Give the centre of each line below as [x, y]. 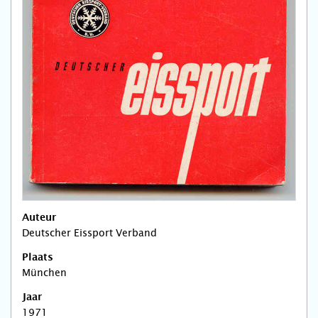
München [44, 273]
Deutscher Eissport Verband [89, 233]
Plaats [38, 258]
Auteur [39, 218]
